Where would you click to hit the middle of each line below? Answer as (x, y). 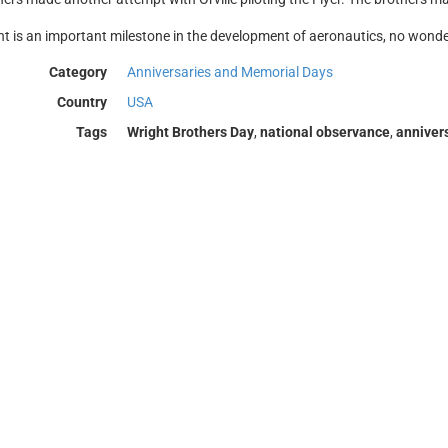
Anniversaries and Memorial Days (229, 72)
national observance (324, 132)
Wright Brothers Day (190, 132)
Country (81, 102)
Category (77, 72)
